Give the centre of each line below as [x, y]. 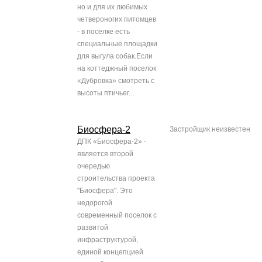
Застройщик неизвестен [210, 130]
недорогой [95, 203]
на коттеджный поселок [117, 69]
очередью [94, 166]
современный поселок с [117, 216]
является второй [105, 154]
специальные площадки [117, 44]
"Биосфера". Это [105, 191]
